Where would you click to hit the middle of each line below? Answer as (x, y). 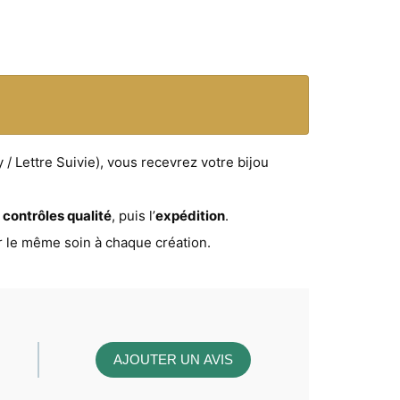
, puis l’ (133, 216)
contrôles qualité (57, 216)
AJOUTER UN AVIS (174, 360)
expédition (190, 216)
